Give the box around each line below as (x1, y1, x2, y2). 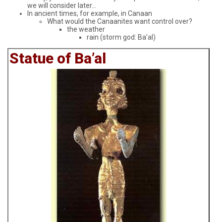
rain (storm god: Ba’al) (87, 33, 156, 42)
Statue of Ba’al (9, 50, 106, 67)
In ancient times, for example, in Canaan (27, 9, 152, 18)
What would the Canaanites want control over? (47, 17, 192, 26)
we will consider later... (27, 1, 96, 10)
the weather (67, 25, 105, 34)
